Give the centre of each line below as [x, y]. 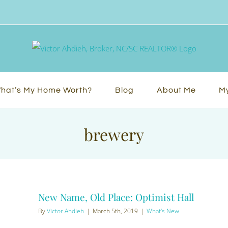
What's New [163, 211]
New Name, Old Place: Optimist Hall [116, 197]
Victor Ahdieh [65, 211]
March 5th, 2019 [115, 211]
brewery [114, 134]
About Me [176, 90]
